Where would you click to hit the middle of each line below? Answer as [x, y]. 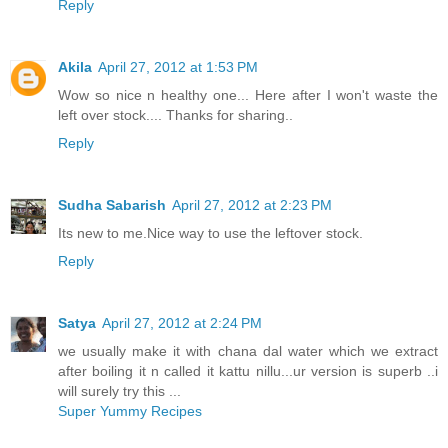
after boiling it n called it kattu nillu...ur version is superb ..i [248, 370]
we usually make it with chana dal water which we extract [248, 350]
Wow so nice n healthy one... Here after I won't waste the [248, 94]
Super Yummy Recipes [130, 410]
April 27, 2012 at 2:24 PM [182, 322]
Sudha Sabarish [112, 204]
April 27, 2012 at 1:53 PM [178, 66]
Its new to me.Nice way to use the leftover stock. [210, 232]
